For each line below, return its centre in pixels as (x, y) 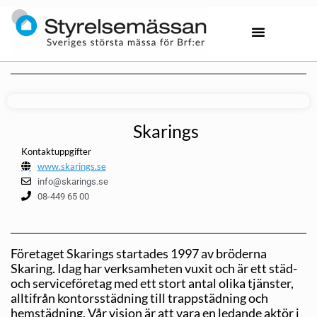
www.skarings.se (71, 166)
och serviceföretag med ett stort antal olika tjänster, (152, 283)
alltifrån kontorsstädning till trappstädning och (139, 298)
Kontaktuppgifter (56, 151)
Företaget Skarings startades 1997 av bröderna (139, 253)
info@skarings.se (73, 181)
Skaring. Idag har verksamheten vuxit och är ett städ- (154, 268)
